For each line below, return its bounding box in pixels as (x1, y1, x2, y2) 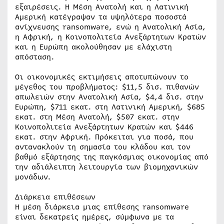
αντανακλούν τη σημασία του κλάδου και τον (15, 141, 190, 152)
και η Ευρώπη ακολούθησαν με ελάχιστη (15, 41, 172, 52)
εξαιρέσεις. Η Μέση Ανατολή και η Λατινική (15, 1, 188, 12)
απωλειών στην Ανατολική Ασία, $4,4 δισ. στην (15, 91, 203, 102)
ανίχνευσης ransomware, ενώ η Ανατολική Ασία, (15, 21, 206, 32)
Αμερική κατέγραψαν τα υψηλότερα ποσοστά (15, 11, 186, 22)
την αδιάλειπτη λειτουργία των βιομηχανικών (15, 161, 198, 172)
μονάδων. (15, 171, 51, 182)
